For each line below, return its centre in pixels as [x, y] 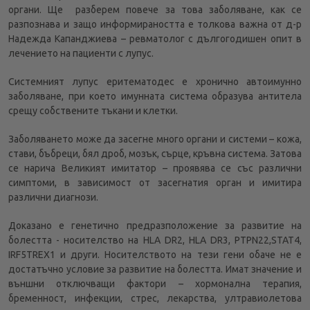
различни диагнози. [53, 197]
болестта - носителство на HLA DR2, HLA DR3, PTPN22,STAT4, [155, 240]
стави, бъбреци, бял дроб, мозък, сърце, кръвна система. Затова [155, 153]
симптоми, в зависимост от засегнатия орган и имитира [155, 182]
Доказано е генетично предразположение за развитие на [155, 225]
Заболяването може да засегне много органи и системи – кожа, [155, 139]
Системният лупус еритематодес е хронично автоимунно [155, 81]
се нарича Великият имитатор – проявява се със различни [155, 168]
